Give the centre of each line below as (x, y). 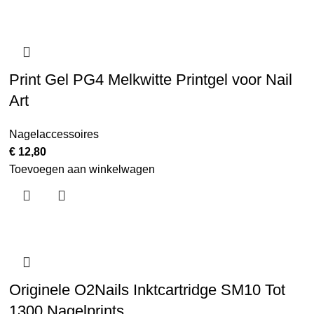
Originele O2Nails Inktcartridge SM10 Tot (148, 290)
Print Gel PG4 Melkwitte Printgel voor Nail (151, 80)
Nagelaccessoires (54, 134)
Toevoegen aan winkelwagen (82, 169)
